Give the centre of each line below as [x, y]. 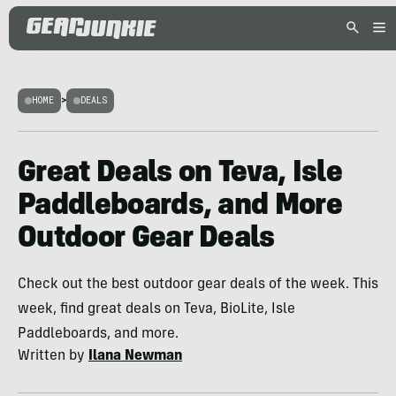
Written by [53, 356]
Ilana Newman [135, 356]
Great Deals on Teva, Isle [180, 174]
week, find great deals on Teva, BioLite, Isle [156, 309]
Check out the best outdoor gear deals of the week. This [198, 285]
